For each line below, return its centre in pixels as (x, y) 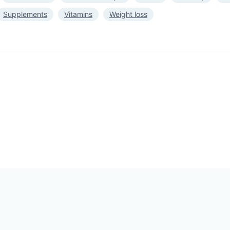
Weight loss (128, 14)
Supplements (25, 14)
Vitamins (78, 14)
